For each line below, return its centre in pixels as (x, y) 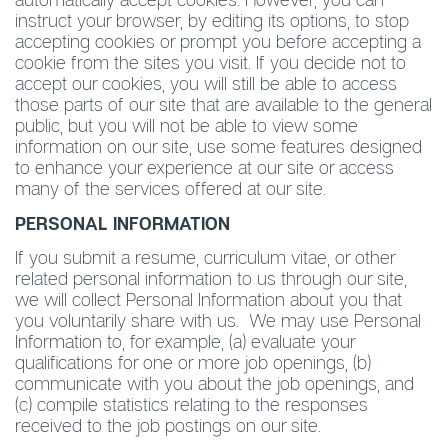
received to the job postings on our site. (168, 425)
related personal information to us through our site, (211, 278)
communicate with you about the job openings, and (214, 383)
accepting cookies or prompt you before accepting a (218, 41)
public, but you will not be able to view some (186, 125)
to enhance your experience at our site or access (204, 167)
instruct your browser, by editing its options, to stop (212, 20)
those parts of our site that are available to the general (223, 104)
